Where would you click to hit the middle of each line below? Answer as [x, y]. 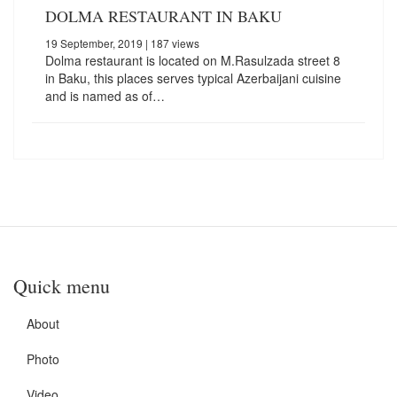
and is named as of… [105, 95]
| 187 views [171, 43]
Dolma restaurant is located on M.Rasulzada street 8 [193, 60]
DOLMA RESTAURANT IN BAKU [163, 16]
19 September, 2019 [94, 43]
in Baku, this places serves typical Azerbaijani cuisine [193, 78]
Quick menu [62, 285]
